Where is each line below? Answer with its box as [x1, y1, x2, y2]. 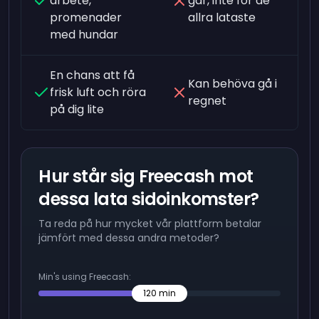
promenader [50, 9, 122, 26]
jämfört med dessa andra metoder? [38, 230, 220, 245]
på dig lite [50, 100, 105, 117]
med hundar [50, 26, 119, 43]
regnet [187, 92, 226, 109]
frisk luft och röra [50, 83, 147, 100]
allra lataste [187, 9, 256, 26]
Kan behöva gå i [187, 75, 277, 92]
